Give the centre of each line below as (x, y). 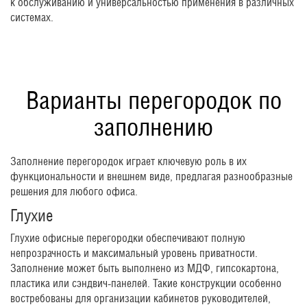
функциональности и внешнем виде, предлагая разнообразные (151, 177)
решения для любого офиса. (74, 192)
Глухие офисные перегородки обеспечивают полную (128, 238)
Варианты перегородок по (153, 100)
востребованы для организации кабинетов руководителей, (140, 299)
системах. (32, 18)
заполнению (153, 127)
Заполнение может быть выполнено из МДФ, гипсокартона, (145, 269)
